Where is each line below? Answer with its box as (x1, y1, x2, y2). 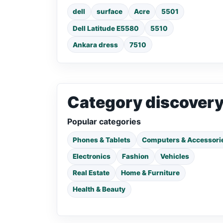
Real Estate (73, 169, 110, 177)
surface (97, 7, 123, 16)
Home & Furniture (121, 169, 180, 177)
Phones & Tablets (73, 135, 131, 144)
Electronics (73, 152, 111, 161)
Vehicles (160, 152, 189, 161)
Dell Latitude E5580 (73, 24, 139, 32)
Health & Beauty (73, 185, 126, 194)
